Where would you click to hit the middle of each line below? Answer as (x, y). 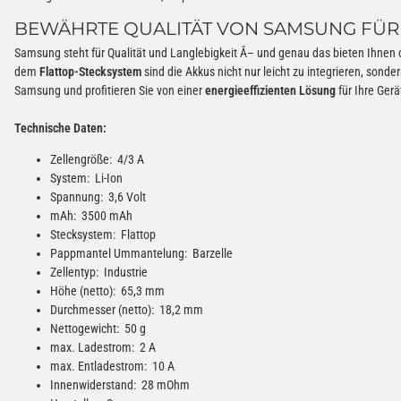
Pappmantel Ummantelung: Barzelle (141, 253)
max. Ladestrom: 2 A (103, 347)
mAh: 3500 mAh (91, 215)
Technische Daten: (60, 128)
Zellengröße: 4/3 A (97, 159)
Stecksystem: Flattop (103, 234)
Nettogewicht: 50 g (98, 328)
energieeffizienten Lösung (270, 90)
